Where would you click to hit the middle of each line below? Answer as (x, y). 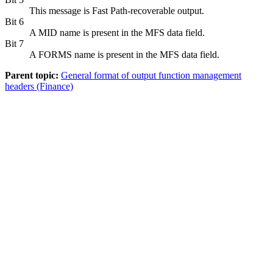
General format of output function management (151, 75)
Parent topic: (32, 75)
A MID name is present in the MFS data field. (117, 32)
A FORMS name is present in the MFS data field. (124, 54)
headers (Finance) (39, 86)
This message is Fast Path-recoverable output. (117, 10)
